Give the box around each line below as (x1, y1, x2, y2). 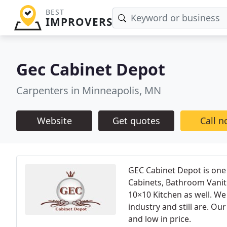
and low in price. (128, 213, 191, 224)
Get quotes (112, 115, 160, 127)
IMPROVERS (45, 15, 112, 29)
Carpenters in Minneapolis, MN (16, 84, 161, 97)
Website (36, 115, 72, 127)
